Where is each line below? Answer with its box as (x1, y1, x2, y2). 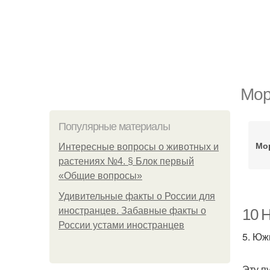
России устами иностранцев (58, 220, 184, 230)
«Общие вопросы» (58, 171, 142, 181)
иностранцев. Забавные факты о (58, 206, 206, 216)
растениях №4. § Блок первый (58, 156, 194, 166)
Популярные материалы (58, 121, 170, 133)
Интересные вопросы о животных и (58, 142, 219, 152)
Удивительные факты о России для (58, 191, 215, 201)
